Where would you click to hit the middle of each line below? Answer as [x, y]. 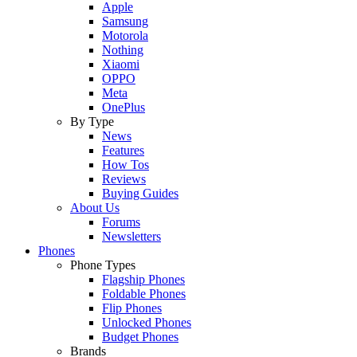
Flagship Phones [143, 280]
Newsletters [131, 237]
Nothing [123, 50]
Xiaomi [121, 65]
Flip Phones [132, 308]
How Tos [126, 165]
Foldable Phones [144, 294]
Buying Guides [140, 194]
